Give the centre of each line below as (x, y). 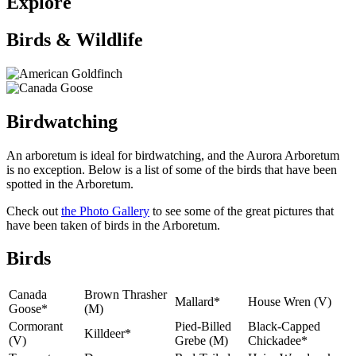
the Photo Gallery (105, 211)
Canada (28, 295)
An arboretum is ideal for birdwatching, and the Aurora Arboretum (173, 155)
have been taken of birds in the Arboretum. (113, 225)
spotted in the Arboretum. (70, 184)
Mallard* (197, 302)
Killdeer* (108, 334)
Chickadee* (278, 341)
